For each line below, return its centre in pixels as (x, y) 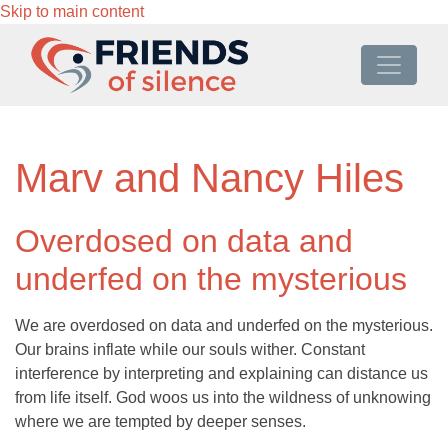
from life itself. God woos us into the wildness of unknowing (223, 398)
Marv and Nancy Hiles (209, 178)
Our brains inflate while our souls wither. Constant (190, 350)
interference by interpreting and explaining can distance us (221, 374)
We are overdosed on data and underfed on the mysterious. (224, 326)
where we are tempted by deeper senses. (160, 422)
